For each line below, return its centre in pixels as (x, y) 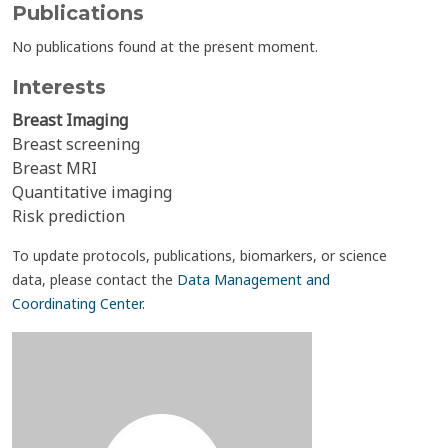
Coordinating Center (77, 303)
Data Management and (253, 279)
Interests (59, 87)
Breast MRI (54, 168)
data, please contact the (94, 279)
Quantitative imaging (92, 192)
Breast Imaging (70, 120)
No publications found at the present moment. (165, 46)
